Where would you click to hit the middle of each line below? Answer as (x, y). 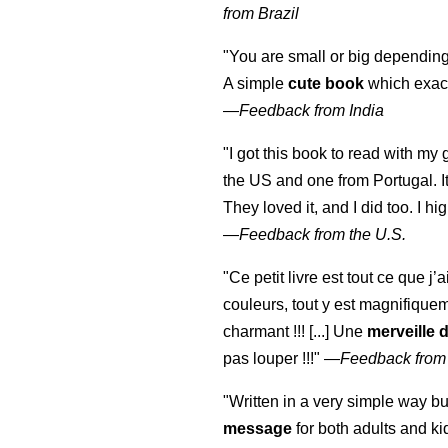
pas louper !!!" (272, 359)
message (258, 429)
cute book (326, 84)
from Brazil (261, 14)
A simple (256, 84)
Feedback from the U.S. (323, 235)
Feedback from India (312, 111)
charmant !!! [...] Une (295, 332)
